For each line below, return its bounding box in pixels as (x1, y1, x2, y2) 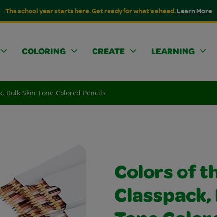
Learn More (176, 6, 212, 15)
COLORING (22, 48, 66, 57)
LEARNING (151, 48, 195, 57)
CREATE (92, 48, 125, 57)
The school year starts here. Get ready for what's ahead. (5, 6, 177, 15)
